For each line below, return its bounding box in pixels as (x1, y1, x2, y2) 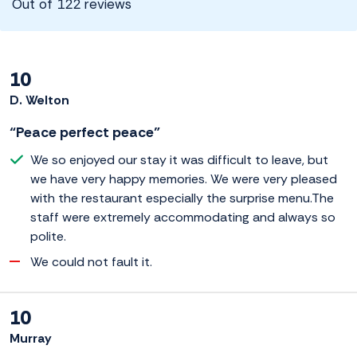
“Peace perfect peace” (10, 123, 160, 143)
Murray (10, 330, 52, 347)
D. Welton (10, 92, 69, 109)
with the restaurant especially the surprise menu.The (30, 190, 334, 207)
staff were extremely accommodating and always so (30, 209, 335, 226)
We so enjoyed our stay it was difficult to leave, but (30, 151, 328, 169)
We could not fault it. (30, 253, 152, 271)
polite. (30, 228, 66, 245)
